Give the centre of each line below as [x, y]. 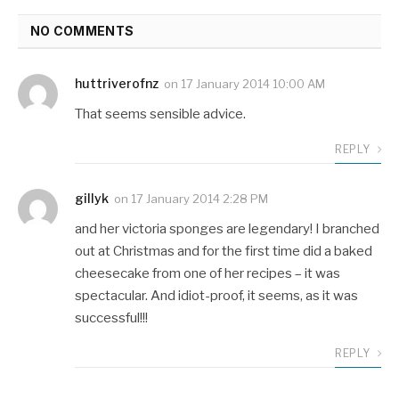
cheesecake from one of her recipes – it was [208, 273]
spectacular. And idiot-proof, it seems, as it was [216, 295]
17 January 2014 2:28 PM [199, 198]
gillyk [92, 198]
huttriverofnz [117, 83]
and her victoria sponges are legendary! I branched [227, 228]
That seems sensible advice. [160, 114]
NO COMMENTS [82, 30]
